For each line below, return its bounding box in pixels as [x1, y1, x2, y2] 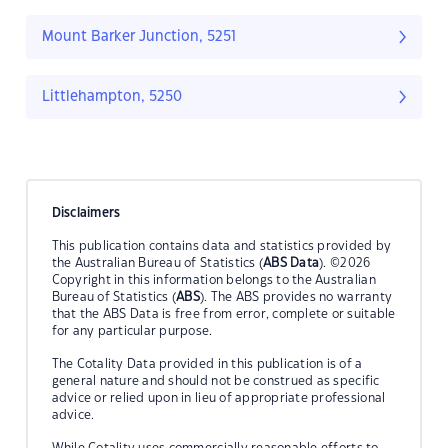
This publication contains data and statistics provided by [51, 239, 392, 252]
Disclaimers [51, 206, 121, 219]
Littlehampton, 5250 [42, 90, 182, 105]
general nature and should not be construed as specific [51, 374, 380, 387]
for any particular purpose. [51, 324, 213, 337]
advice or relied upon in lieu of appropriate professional [51, 391, 386, 404]
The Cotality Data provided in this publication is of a [51, 357, 363, 370]
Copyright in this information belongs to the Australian [51, 273, 376, 286]
